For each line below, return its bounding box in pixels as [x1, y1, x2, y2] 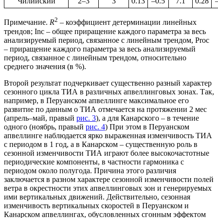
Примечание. [4, 18, 50, 27]
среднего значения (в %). [4, 62, 86, 71]
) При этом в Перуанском [105, 122, 189, 131]
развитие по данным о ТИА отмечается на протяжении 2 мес [4, 105, 207, 113]
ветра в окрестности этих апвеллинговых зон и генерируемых [4, 183, 212, 192]
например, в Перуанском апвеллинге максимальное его [4, 96, 189, 105]
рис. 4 [86, 122, 105, 131]
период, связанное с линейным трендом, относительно [4, 53, 186, 62]
